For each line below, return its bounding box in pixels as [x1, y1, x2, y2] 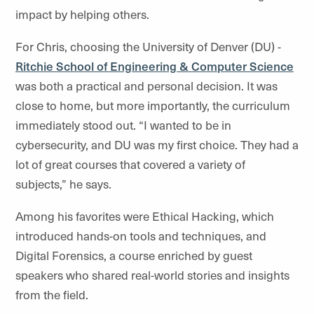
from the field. [15, 286, 91, 303]
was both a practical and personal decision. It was [15, 77, 278, 94]
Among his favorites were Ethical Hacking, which [15, 207, 274, 224]
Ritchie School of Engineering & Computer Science [15, 57, 294, 74]
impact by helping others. [15, 6, 152, 22]
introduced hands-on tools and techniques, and [15, 227, 266, 244]
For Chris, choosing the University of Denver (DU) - [15, 38, 281, 55]
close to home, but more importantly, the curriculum [15, 97, 290, 114]
